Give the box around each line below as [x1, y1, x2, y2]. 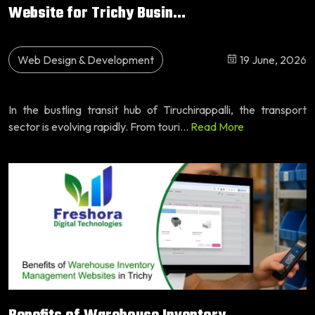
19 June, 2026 [238, 52, 307, 67]
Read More [191, 119, 244, 134]
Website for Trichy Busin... [8, 1, 186, 25]
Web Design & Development [18, 52, 154, 67]
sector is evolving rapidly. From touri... [8, 119, 191, 134]
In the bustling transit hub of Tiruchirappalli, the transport [8, 102, 307, 117]
